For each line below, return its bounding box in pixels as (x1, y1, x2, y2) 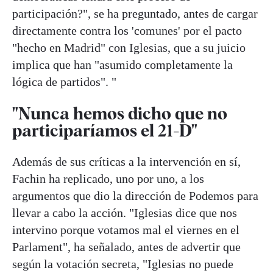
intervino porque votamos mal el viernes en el (12, 222, 239, 236)
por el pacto (183, 24, 242, 38)
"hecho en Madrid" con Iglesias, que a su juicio (12, 41, 246, 55)
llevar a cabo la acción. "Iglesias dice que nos (12, 205, 237, 219)
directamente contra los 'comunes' (12, 24, 183, 38)
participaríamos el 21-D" (12, 119, 197, 141)
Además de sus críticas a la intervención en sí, (12, 154, 241, 168)
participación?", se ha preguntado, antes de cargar (12, 7, 258, 21)
